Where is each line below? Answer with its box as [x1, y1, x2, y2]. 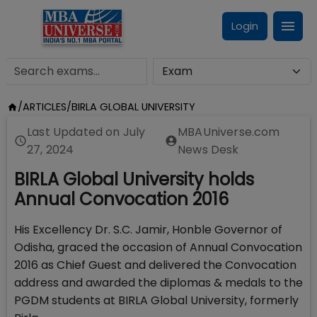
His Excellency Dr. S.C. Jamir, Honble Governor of [14, 221, 282, 238]
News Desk [178, 142, 239, 158]
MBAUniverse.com [178, 124, 280, 140]
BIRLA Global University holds [14, 168, 254, 191]
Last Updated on [27, 124, 123, 140]
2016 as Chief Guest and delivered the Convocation [14, 257, 296, 273]
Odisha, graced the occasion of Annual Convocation [14, 239, 302, 255]
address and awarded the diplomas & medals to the [14, 275, 303, 291]
